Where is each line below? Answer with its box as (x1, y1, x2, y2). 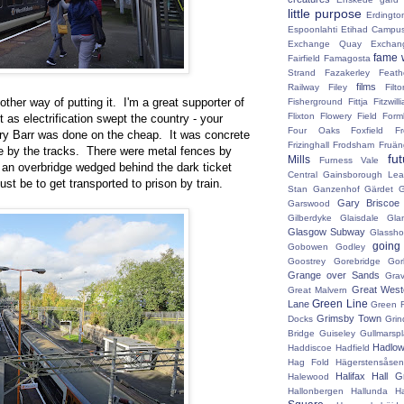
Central (288, 170, 317, 179)
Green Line (312, 298, 368, 310)
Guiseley (319, 328, 355, 338)
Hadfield (335, 343, 370, 353)
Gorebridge (333, 256, 381, 266)
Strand (288, 68, 316, 78)
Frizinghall (288, 140, 329, 150)
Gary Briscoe (336, 197, 399, 208)
